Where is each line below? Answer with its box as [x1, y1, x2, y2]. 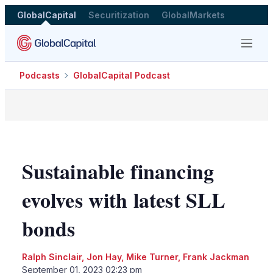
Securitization [88, 9, 149, 20]
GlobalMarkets [161, 9, 225, 20]
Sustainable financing [21, 155, 214, 186]
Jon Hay [86, 251, 121, 262]
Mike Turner [126, 251, 178, 262]
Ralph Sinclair [21, 251, 82, 262]
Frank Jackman [182, 251, 249, 262]
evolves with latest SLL [21, 184, 226, 215]
